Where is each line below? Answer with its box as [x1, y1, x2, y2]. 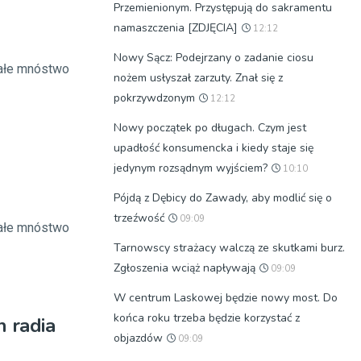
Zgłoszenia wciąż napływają [114, 260, 255, 276]
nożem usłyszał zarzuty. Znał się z [114, 70, 283, 85]
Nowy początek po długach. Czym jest [114, 120, 306, 135]
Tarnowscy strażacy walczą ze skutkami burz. [114, 240, 345, 255]
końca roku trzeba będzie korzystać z [114, 310, 300, 326]
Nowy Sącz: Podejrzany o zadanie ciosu [114, 50, 313, 65]
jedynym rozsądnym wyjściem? [114, 160, 268, 176]
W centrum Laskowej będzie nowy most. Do [114, 290, 338, 305]
